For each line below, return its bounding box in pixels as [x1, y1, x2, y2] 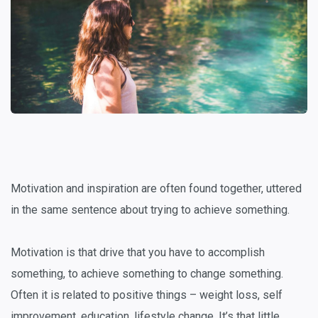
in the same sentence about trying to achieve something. [11, 202, 290, 216]
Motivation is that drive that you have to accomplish [11, 245, 265, 259]
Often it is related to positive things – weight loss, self [11, 287, 283, 302]
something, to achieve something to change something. [11, 266, 283, 280]
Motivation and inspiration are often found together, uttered [11, 181, 302, 195]
